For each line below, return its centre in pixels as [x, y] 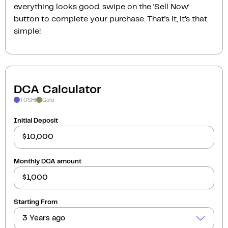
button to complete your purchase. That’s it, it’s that [110, 19]
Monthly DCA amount [48, 161]
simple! [27, 31]
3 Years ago [44, 219]
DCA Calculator [58, 90]
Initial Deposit [36, 121]
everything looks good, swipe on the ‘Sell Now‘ [102, 7]
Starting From [36, 202]
